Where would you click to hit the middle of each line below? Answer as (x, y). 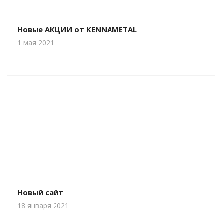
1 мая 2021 (36, 42)
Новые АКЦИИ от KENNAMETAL (77, 29)
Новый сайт (40, 192)
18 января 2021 (43, 205)
